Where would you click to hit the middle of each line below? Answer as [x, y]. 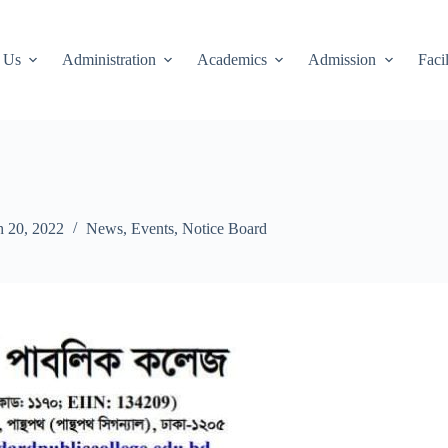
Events [152, 229]
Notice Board [224, 229]
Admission [342, 59]
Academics [232, 59]
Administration [108, 59]
